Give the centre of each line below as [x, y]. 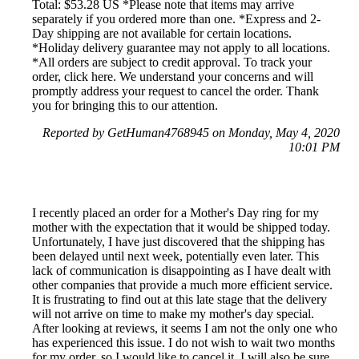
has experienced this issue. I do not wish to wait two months [184, 342]
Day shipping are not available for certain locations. [162, 33]
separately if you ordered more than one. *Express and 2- [176, 18]
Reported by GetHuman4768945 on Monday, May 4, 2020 [191, 132]
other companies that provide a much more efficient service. [182, 284]
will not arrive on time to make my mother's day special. [173, 313]
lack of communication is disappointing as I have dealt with [182, 270]
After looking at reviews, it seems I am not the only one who [185, 328]
